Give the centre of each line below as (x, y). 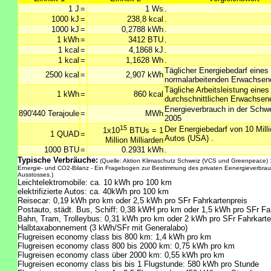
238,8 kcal (145, 19)
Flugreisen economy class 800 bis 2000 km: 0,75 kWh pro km (126, 246)
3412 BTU (146, 40)
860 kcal (149, 94)
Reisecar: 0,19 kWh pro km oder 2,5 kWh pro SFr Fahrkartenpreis (132, 201)
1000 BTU (62, 150)
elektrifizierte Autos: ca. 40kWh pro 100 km (93, 192)
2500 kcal (62, 75)
